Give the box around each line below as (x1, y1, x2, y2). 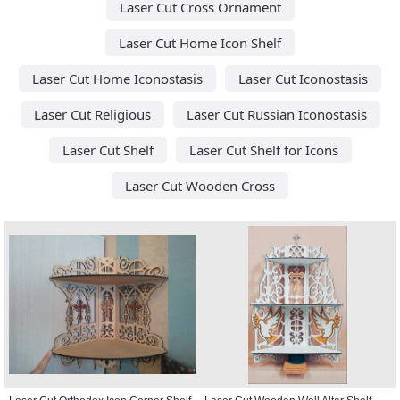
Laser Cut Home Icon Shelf (119, 33, 281, 52)
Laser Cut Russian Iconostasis (186, 104, 367, 123)
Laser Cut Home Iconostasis (32, 69, 203, 87)
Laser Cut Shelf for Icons (188, 140, 338, 159)
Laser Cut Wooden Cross (125, 176, 275, 195)
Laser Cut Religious (33, 104, 151, 123)
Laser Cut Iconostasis (238, 69, 368, 87)
